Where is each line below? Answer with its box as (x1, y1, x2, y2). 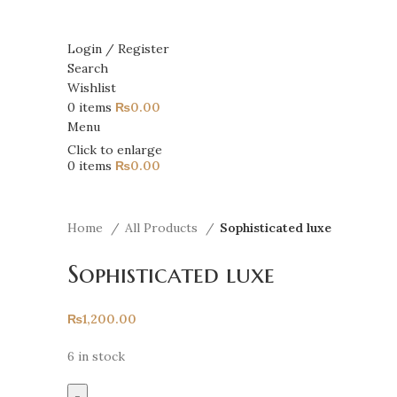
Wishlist (67, 80, 116, 96)
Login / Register (67, 41, 169, 57)
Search (67, 60, 108, 76)
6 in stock (67, 347, 125, 364)
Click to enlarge (67, 141, 162, 158)
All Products (125, 219, 201, 236)
